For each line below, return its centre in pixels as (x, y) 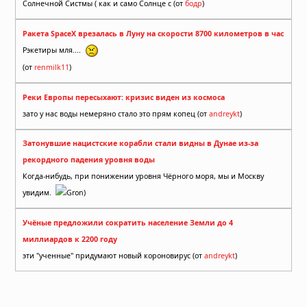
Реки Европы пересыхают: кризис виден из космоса (124, 97)
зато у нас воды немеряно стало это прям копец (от (116, 113)
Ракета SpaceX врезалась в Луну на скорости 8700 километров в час (153, 33)
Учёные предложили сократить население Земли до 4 (128, 222)
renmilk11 (52, 67)
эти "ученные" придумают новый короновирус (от (113, 255)
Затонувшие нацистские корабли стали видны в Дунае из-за (140, 144)
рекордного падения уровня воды (89, 160)
